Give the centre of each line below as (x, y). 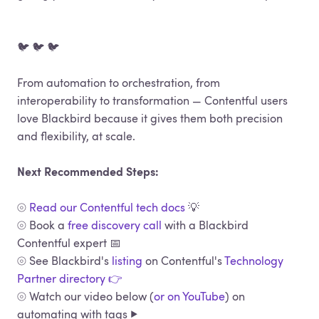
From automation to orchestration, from (119, 83)
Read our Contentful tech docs (107, 207)
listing (127, 261)
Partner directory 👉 (70, 278)
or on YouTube (189, 296)
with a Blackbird (205, 225)
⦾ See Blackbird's (64, 261)
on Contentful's (183, 261)
